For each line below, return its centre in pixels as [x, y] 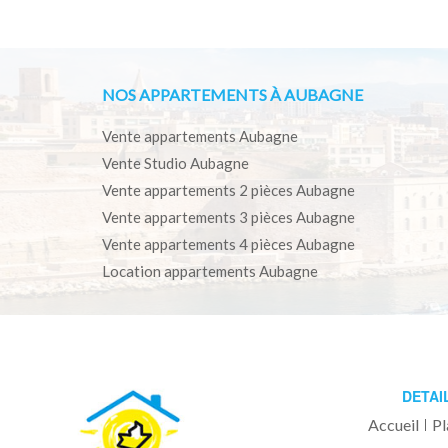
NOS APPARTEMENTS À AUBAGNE [232, 94]
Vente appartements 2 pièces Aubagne [228, 190]
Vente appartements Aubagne [200, 136]
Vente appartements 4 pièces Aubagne [228, 244]
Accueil [393, 424]
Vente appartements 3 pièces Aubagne [228, 217]
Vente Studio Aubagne [175, 163]
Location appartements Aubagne [210, 271]
